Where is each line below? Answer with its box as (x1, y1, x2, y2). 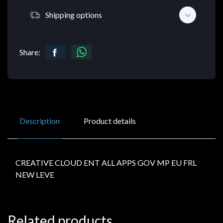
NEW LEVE (15, 170, 54, 180)
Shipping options (45, 9, 102, 19)
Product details (84, 116, 136, 126)
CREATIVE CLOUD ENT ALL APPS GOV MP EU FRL (15, 158, 197, 168)
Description (19, 116, 60, 126)
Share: (19, 47, 40, 57)
